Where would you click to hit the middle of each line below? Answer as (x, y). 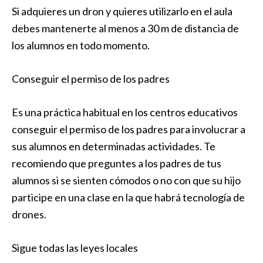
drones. (29, 214)
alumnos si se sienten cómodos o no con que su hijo (126, 180)
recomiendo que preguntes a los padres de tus (117, 163)
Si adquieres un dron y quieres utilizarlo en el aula (122, 11)
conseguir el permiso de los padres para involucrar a (129, 129)
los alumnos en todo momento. (81, 45)
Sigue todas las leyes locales (75, 248)
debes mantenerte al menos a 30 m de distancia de (125, 28)
